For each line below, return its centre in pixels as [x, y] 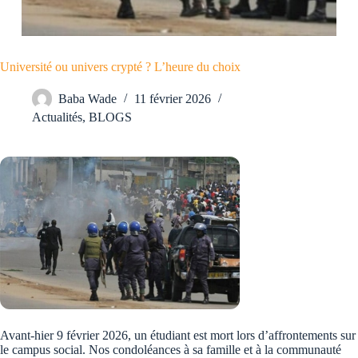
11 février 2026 [173, 99]
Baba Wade [88, 99]
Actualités [57, 117]
